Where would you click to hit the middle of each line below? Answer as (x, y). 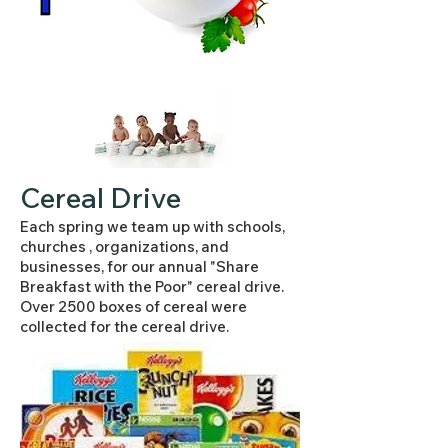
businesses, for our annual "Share (139, 266)
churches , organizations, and (124, 246)
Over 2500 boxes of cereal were (133, 306)
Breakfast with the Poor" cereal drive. (153, 286)
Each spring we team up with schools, (152, 226)
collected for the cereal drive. (124, 326)
